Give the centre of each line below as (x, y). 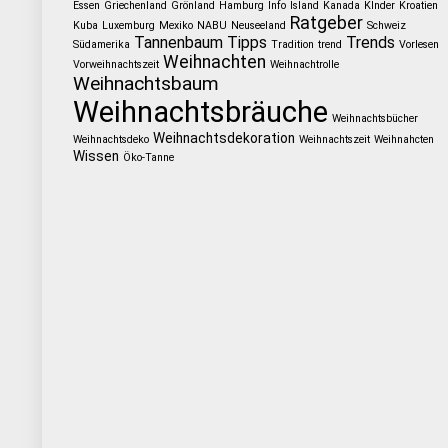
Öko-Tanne (148, 157)
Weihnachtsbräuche (200, 112)
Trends (370, 42)
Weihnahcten (403, 139)
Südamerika (101, 44)
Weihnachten (214, 62)
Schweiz (386, 25)
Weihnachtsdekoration (223, 138)
